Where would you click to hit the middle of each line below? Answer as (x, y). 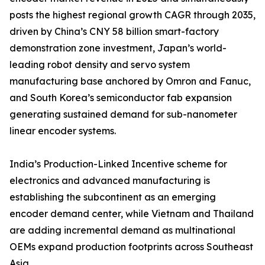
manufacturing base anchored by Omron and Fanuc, (130, 81)
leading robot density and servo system (100, 65)
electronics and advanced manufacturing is (110, 181)
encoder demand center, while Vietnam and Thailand (132, 214)
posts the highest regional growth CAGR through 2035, (132, 15)
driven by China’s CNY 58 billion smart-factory (114, 32)
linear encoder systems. (63, 131)
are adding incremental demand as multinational (122, 230)
